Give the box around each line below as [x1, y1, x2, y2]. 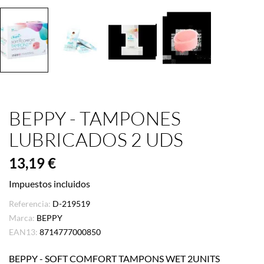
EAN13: [9, 226, 38, 237]
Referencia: [9, 198, 51, 209]
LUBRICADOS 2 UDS [9, 127, 183, 151]
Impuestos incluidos [9, 177, 90, 189]
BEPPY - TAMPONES [9, 106, 181, 130]
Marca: [9, 212, 35, 223]
